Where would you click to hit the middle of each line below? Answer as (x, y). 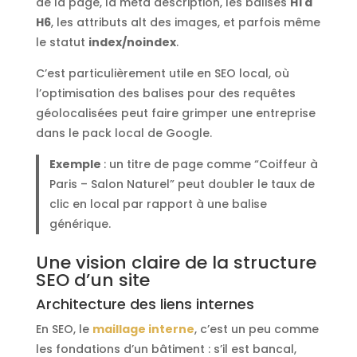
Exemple (77, 165)
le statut (62, 43)
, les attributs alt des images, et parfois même (185, 23)
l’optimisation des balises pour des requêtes (165, 94)
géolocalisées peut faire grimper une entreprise (175, 114)
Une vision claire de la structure (176, 262)
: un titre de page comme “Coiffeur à (211, 165)
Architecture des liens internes (145, 304)
